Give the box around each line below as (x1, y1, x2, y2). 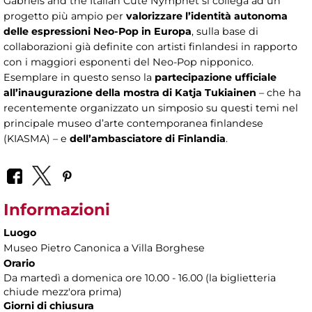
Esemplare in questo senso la (3, 70, 155, 84)
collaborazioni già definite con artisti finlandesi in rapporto (3, 40, 297, 53)
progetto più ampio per (3, 9, 126, 22)
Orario (3, 257, 35, 270)
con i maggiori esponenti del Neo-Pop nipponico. (3, 55, 253, 68)
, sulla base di (192, 24, 258, 38)
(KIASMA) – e (3, 132, 70, 145)
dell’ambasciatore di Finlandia (70, 132, 226, 145)
